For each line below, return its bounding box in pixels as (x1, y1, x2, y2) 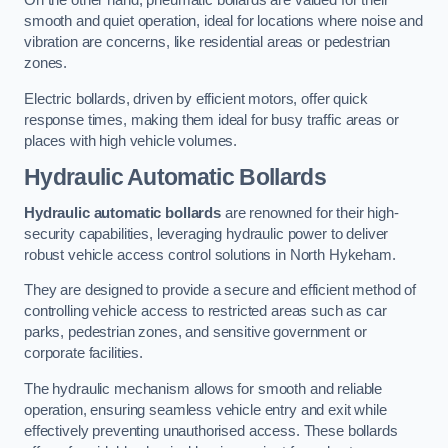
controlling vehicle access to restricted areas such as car (24, 303, 387, 320)
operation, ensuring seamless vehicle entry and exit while (24, 401, 387, 418)
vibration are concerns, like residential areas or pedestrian (24, 34, 391, 51)
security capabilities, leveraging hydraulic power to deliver (24, 225, 389, 242)
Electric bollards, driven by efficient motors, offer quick (24, 90, 368, 107)
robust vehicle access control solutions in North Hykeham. (24, 246, 396, 263)
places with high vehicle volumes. (24, 132, 238, 149)
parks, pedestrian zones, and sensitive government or (24, 324, 367, 341)
